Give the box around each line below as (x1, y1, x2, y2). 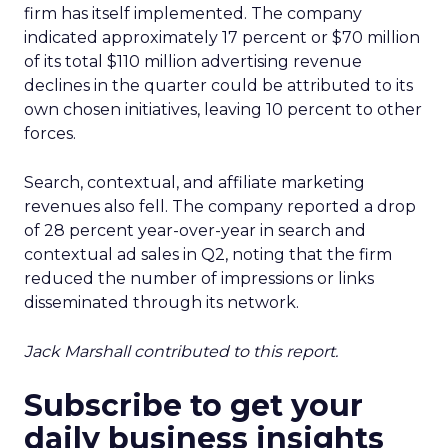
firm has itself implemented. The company (24, 4, 362, 23)
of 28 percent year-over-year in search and (24, 221, 366, 240)
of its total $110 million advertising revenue (24, 52, 362, 71)
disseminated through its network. (24, 293, 299, 312)
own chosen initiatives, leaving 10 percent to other (24, 100, 422, 119)
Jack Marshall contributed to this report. (24, 342, 338, 361)
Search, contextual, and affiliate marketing (24, 173, 365, 192)
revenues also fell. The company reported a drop (24, 197, 416, 216)
